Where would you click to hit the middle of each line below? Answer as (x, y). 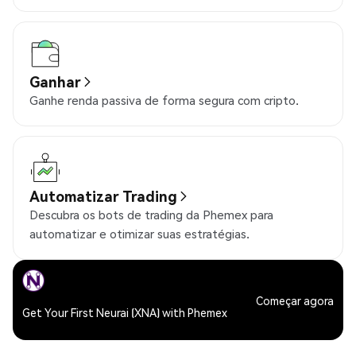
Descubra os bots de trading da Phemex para (151, 215)
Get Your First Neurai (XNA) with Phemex (125, 313)
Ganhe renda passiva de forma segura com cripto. (164, 101)
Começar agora (295, 300)
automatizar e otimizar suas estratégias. (139, 234)
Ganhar (55, 82)
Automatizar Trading (103, 196)
